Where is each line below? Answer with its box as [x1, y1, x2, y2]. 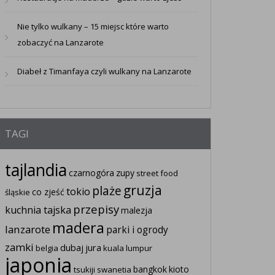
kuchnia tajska [4, 203, 71, 217]
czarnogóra [68, 167, 114, 179]
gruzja [123, 182, 162, 199]
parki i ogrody [106, 223, 168, 237]
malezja [120, 204, 152, 217]
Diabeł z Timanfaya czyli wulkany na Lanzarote [17, 66, 192, 77]
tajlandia [4, 159, 67, 182]
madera [52, 218, 104, 238]
